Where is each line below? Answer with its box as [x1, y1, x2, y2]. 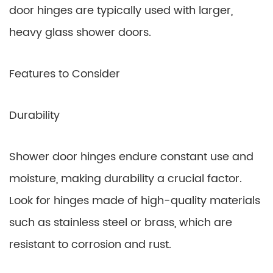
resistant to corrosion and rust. [9, 236, 171, 253]
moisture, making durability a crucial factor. [9, 170, 242, 188]
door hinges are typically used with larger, [9, 2, 233, 19]
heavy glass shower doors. [9, 24, 151, 41]
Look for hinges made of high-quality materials [9, 192, 260, 210]
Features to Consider [9, 65, 120, 83]
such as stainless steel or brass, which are [9, 214, 232, 232]
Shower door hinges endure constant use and [9, 148, 253, 166]
